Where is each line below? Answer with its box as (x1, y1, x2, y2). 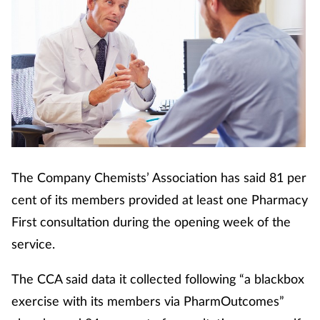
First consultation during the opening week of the (11, 213, 291, 229)
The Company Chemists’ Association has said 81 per (11, 169, 306, 185)
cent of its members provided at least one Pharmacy (11, 191, 308, 207)
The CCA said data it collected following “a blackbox (11, 270, 304, 286)
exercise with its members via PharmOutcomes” (11, 292, 284, 309)
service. (11, 235, 55, 251)
